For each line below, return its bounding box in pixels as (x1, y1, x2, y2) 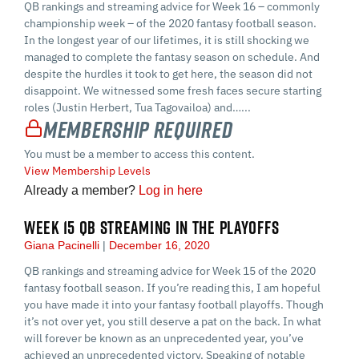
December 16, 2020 (106, 239, 210, 252)
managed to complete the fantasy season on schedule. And (24, 49, 320, 64)
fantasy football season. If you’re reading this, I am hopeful (24, 280, 321, 296)
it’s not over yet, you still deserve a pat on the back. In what (24, 314, 321, 329)
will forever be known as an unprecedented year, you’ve (24, 331, 304, 346)
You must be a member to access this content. (24, 147, 255, 162)
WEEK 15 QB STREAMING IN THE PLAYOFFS (24, 216, 280, 240)
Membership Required (43, 112, 233, 146)
